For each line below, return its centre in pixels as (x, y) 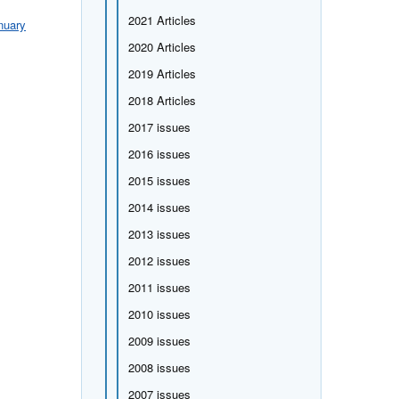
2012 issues (159, 260)
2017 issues (159, 126)
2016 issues (159, 153)
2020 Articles (162, 46)
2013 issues (159, 233)
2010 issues (159, 313)
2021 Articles (162, 20)
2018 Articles (162, 100)
